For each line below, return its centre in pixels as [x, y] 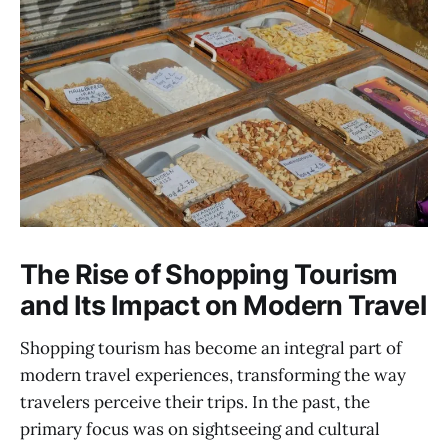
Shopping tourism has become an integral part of [211, 347]
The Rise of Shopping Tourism [209, 274]
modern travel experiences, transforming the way [213, 374]
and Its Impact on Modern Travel [223, 305]
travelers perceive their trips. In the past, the [195, 401]
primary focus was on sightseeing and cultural [200, 428]
